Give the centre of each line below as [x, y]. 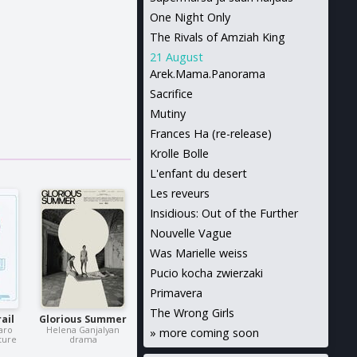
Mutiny [167, 114]
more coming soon [209, 333]
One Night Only [190, 17]
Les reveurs [179, 193]
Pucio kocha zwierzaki [206, 273]
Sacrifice [171, 94]
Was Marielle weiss [198, 253]
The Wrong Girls [192, 313]
